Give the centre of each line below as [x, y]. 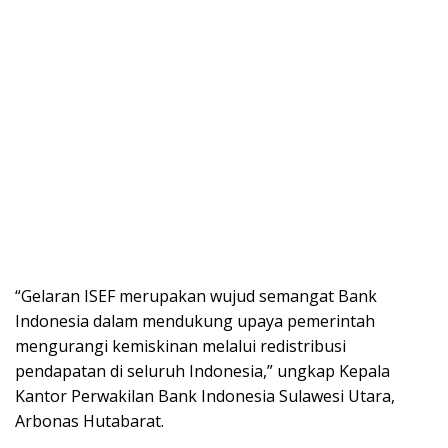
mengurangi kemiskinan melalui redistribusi [180, 345]
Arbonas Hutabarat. [89, 420]
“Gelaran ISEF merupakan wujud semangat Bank [196, 295]
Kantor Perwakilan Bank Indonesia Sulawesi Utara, [205, 395]
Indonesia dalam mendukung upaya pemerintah [195, 320]
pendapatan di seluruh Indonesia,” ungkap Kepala [202, 370]
